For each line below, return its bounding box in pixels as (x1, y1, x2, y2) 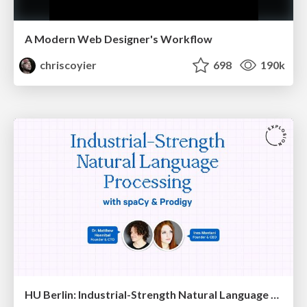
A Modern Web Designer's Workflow (25, 32, 212, 46)
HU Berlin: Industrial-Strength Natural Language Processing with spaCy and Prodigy (271, 287, 279, 301)
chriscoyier (38, 58, 97, 72)
